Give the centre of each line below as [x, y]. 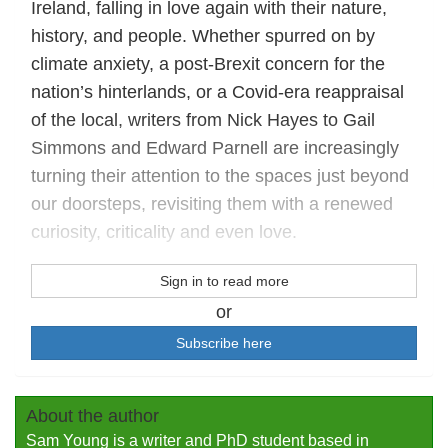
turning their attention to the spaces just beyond [220, 176]
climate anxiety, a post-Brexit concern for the [208, 64]
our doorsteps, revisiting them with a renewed [212, 204]
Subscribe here [224, 343]
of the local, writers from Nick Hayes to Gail [203, 120]
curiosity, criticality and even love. [164, 232]
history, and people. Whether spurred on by [203, 36]
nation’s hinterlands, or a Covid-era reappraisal [217, 92]
